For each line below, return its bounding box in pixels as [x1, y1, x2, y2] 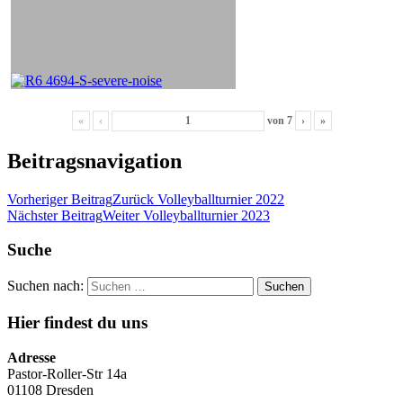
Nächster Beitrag [7, 207, 103, 223]
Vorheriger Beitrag [7, 191, 112, 207]
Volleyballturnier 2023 [143, 207, 270, 223]
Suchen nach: [7, 278, 84, 294]
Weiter [103, 207, 139, 223]
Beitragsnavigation [7, 148, 182, 173]
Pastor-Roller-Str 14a [7, 365, 127, 381]
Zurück [112, 191, 154, 207]
